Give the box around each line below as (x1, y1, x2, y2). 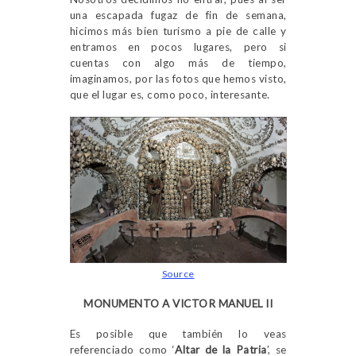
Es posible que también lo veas (69, 327, 287, 340)
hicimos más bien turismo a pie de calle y (69, 24, 287, 37)
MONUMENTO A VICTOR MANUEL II (83, 296, 273, 310)
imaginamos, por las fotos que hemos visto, (69, 72, 287, 85)
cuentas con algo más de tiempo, (69, 56, 287, 69)
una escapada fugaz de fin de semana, (69, 8, 287, 21)
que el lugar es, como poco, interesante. (69, 87, 270, 101)
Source (161, 267, 195, 280)
